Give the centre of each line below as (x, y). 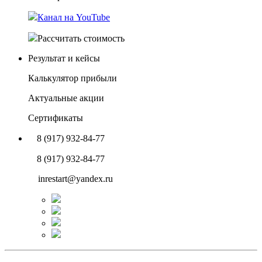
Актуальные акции (66, 98)
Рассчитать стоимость (81, 39)
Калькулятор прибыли (73, 78)
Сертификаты (56, 118)
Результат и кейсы (64, 58)
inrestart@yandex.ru (75, 179)
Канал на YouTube (74, 18)
